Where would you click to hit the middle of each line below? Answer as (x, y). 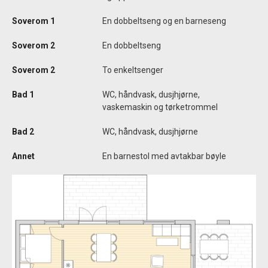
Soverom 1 (33, 21)
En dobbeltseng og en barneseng (164, 21)
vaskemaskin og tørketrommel (160, 107)
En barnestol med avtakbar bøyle (164, 156)
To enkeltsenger (133, 70)
